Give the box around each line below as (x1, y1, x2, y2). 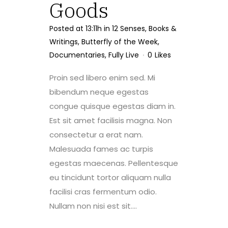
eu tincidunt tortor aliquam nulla (49, 172, 171, 183)
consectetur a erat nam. (49, 129, 143, 140)
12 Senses (112, 23, 145, 34)
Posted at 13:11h (49, 23, 102, 34)
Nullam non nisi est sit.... (49, 201, 137, 211)
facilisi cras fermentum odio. (49, 186, 157, 197)
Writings (49, 37, 78, 47)
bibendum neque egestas (49, 87, 149, 97)
